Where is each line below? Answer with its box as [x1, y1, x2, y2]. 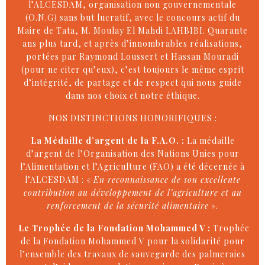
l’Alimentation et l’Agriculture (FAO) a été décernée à [20, 161, 245, 172]
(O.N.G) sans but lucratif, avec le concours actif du [25, 12, 240, 23]
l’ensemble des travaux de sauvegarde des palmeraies [20, 248, 245, 260]
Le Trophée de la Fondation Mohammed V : [18, 222, 213, 234]
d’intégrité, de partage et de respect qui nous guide [23, 77, 242, 88]
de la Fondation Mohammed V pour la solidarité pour [20, 235, 245, 247]
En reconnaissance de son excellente [93, 174, 241, 185]
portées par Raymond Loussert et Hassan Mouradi [26, 51, 239, 62]
